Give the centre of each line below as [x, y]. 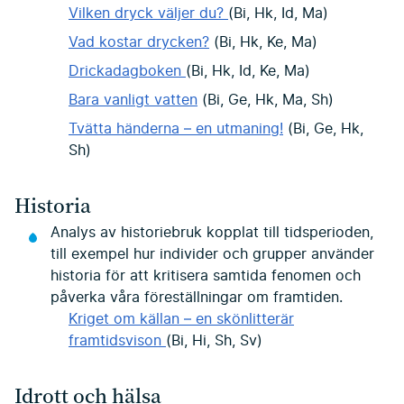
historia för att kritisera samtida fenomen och [206, 275]
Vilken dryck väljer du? [148, 14]
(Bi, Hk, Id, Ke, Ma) [248, 72]
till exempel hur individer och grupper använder [212, 254]
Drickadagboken [127, 72]
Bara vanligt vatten [133, 101]
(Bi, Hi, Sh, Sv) [214, 340]
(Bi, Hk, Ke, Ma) [263, 43]
